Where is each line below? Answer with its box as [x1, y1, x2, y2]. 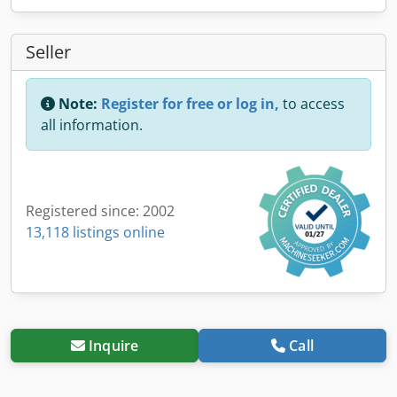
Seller [26, 39, 71, 64]
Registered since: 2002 [26, 200, 175, 221]
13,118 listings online [26, 222, 165, 242]
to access [279, 93, 345, 113]
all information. [41, 114, 143, 135]
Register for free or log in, [101, 93, 279, 113]
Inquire [89, 335, 139, 355]
